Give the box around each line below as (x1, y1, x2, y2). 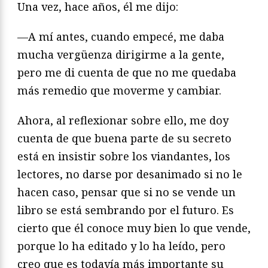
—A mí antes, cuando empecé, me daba (17, 29, 224, 44)
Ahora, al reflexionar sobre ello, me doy (17, 112, 229, 127)
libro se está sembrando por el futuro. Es (17, 202, 234, 217)
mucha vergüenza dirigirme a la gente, (17, 47, 224, 62)
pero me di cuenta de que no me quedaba (17, 65, 236, 80)
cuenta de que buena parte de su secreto (17, 130, 232, 145)
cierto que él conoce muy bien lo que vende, (17, 220, 251, 235)
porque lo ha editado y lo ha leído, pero (17, 238, 226, 253)
